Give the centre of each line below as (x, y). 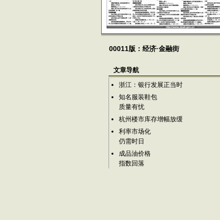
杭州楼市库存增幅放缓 (151, 119)
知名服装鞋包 (138, 97)
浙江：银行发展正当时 (151, 85)
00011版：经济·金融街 (144, 49)
